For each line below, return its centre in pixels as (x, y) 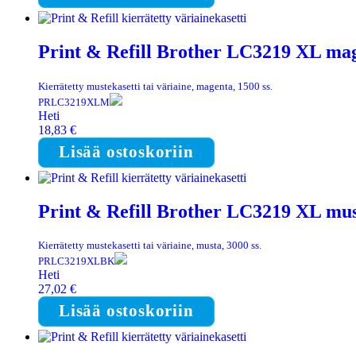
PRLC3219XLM (74, 102)
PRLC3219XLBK (76, 261)
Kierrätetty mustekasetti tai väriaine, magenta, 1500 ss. (155, 86)
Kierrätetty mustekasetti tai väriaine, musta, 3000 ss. (150, 246)
